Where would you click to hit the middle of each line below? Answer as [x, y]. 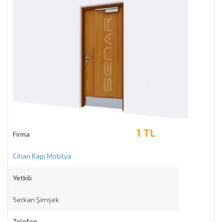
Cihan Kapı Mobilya [42, 156]
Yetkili [22, 177]
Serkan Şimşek [36, 199]
